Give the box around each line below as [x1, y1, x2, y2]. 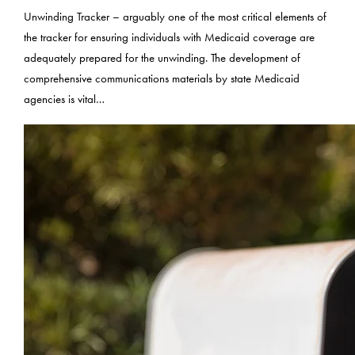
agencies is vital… [24, 93, 105, 107]
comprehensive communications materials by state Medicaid [24, 72, 300, 86]
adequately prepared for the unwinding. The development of [24, 52, 301, 66]
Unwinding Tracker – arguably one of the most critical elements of [24, 10, 327, 25]
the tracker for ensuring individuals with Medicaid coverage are [24, 31, 315, 45]
